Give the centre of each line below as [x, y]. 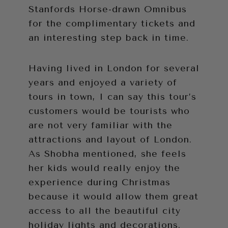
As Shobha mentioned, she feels [107, 154]
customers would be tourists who [109, 111]
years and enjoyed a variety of [103, 83]
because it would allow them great [113, 197]
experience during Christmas [99, 182]
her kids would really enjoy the [104, 168]
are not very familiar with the [101, 125]
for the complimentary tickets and [112, 24]
